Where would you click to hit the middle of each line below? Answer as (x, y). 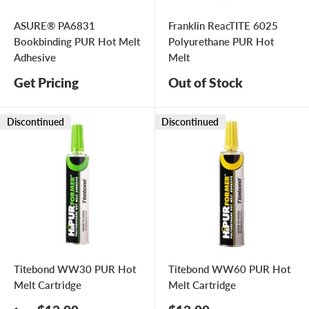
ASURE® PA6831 (54, 26)
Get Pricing (46, 83)
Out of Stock (206, 83)
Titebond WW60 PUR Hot (229, 269)
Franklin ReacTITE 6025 (223, 26)
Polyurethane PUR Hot (221, 42)
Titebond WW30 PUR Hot (75, 269)
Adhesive (35, 58)
